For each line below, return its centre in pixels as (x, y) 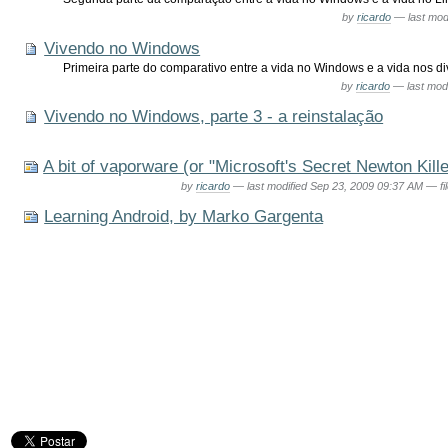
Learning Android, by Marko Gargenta (184, 216)
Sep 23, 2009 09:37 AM (367, 185)
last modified (278, 185)
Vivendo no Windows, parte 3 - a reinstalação (214, 116)
